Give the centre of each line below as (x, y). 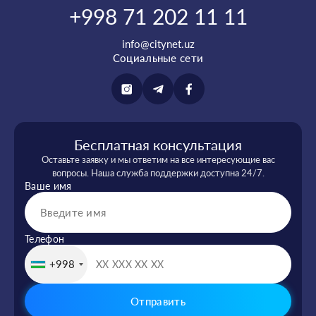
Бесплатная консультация (158, 145)
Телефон (45, 239)
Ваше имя (48, 186)
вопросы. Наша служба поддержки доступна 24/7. (158, 173)
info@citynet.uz (158, 44)
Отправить (158, 301)
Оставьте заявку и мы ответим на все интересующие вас (158, 159)
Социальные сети (158, 58)
